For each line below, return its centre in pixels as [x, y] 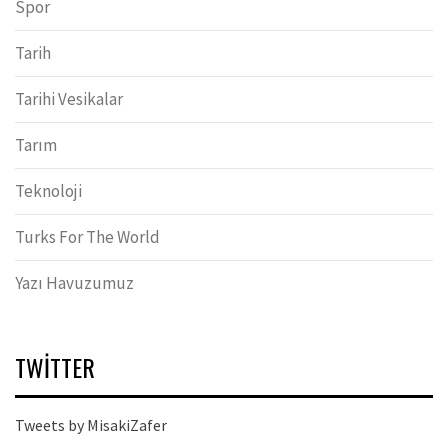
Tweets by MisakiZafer [91, 425]
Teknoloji [48, 191]
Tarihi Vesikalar [69, 99]
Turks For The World [87, 237]
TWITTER [55, 367]
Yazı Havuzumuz [74, 283]
